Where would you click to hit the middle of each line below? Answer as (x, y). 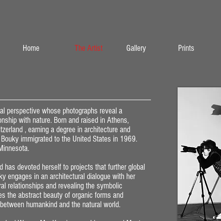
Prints (186, 48)
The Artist (89, 48)
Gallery (136, 48)
